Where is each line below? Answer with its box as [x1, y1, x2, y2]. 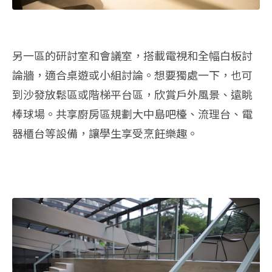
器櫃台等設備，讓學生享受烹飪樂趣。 [12, 124, 198, 141]
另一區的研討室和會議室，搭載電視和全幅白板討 [12, 47, 253, 63]
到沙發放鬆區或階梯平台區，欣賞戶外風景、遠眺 [12, 86, 253, 102]
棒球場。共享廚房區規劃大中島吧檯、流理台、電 [12, 105, 253, 121]
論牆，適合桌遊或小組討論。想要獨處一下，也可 [12, 66, 253, 83]
